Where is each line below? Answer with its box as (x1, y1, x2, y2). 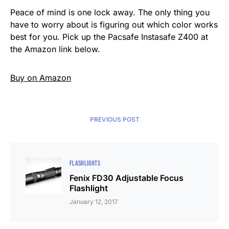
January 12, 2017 (70, 198, 118, 206)
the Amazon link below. (10, 44, 100, 55)
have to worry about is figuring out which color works (10, 19, 218, 30)
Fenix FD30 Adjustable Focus (70, 173, 184, 184)
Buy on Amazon (10, 73, 71, 83)
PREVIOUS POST (89, 116, 140, 124)
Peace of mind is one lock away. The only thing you (10, 7, 210, 18)
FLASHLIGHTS (70, 159, 100, 168)
